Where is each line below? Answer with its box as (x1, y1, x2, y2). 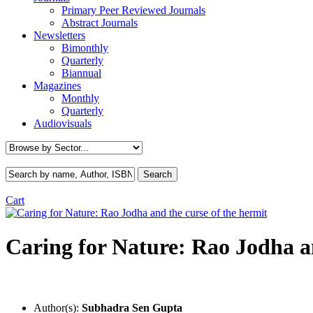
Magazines (34, 80, 81, 92)
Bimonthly (61, 42, 108, 54)
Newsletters (34, 29, 85, 41)
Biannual (61, 67, 101, 79)
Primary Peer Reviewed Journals (61, 4, 205, 16)
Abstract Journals (61, 17, 138, 29)
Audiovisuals (34, 117, 92, 129)
